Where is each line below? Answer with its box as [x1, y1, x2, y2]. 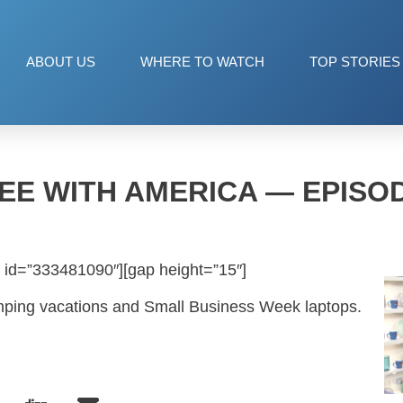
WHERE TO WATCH [140, 54, 264, 70]
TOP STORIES [309, 54, 400, 70]
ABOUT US [26, 54, 95, 70]
